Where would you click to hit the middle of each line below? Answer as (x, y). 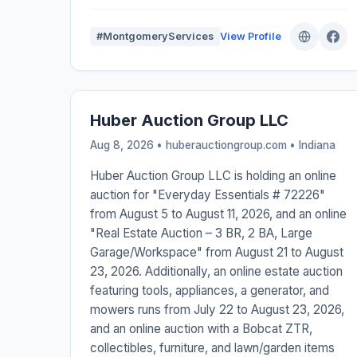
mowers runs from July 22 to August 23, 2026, (217, 310)
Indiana (317, 145)
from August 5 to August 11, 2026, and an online (218, 214)
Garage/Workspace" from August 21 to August (217, 253)
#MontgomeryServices (155, 37)
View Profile (251, 37)
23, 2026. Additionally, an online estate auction (216, 272)
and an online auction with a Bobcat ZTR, (201, 329)
